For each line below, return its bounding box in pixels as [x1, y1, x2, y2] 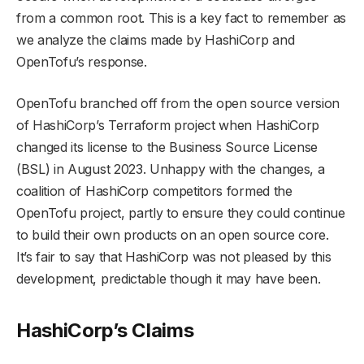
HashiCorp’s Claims [16, 318, 194, 343]
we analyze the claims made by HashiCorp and [16, 31, 295, 48]
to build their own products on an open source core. [16, 226, 329, 243]
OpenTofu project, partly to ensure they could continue [16, 204, 345, 221]
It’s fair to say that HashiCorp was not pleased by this [16, 248, 331, 265]
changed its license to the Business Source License [16, 138, 318, 155]
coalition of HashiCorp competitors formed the [16, 182, 292, 199]
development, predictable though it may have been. [16, 270, 321, 287]
